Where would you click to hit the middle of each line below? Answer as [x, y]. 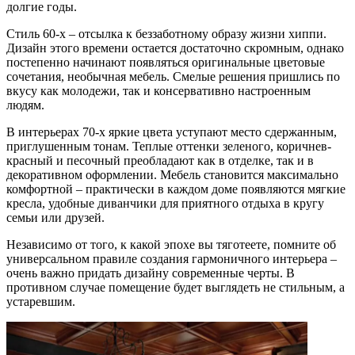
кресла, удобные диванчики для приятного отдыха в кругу [165, 203]
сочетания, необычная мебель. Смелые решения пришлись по [173, 76]
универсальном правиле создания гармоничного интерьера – [172, 258]
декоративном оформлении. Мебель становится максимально [172, 174]
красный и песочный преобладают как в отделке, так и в [160, 160]
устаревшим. [41, 301]
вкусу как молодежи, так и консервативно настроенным [158, 90]
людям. [25, 105]
